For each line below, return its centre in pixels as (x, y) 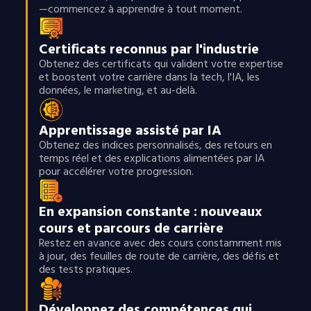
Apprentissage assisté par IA (130, 131)
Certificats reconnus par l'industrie (149, 49)
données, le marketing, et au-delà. (118, 90)
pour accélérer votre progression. (116, 171)
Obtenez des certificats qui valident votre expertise (161, 64)
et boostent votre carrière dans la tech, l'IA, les (149, 77)
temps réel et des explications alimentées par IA (151, 158)
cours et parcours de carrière (131, 228)
